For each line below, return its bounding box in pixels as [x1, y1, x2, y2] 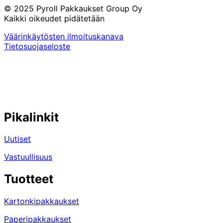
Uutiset [4, 134, 31, 144]
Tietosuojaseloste [4, 41, 70, 51]
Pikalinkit [4, 110, 59, 124]
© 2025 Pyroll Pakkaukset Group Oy [4, 3, 142, 13]
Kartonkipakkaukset [4, 196, 79, 207]
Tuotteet [4, 172, 53, 187]
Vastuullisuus [4, 152, 52, 162]
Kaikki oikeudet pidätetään [4, 13, 105, 23]
